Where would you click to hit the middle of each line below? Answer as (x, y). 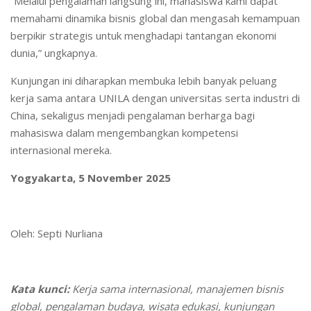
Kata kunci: (40, 289)
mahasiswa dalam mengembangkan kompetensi (124, 133)
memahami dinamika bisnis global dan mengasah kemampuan (155, 18)
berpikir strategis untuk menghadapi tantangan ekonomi (143, 35)
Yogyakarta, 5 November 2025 (91, 178)
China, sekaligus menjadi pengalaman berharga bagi (133, 115)
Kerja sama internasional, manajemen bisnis (176, 289)
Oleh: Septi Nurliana (57, 233)
